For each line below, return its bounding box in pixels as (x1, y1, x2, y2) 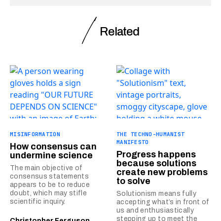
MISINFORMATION (10, 130, 60, 138)
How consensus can (10, 141, 97, 151)
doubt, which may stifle (10, 189, 87, 197)
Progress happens (116, 149, 196, 159)
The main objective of (10, 164, 83, 172)
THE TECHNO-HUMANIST (116, 130, 185, 138)
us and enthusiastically (116, 206, 194, 214)
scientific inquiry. (10, 197, 66, 205)
